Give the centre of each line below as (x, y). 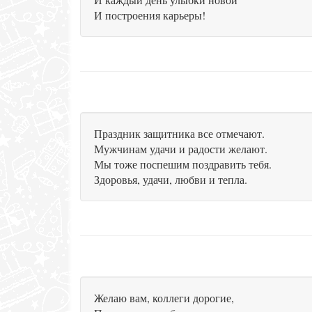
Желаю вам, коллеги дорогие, (164, 298)
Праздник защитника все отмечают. (179, 133)
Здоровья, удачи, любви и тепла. (171, 179)
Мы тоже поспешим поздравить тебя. (183, 164)
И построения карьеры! (150, 15)
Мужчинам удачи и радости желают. (181, 149)
